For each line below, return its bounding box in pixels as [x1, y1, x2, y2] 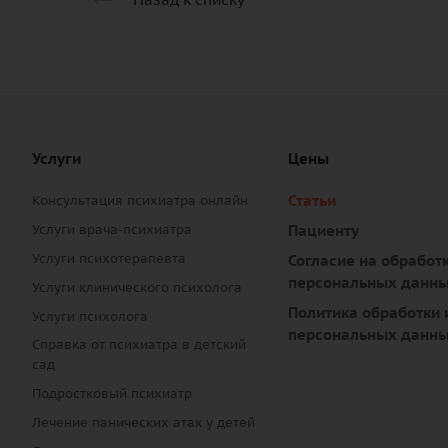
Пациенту [288, 221, 359, 241]
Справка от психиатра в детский [32, 336, 246, 354]
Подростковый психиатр [32, 385, 192, 403]
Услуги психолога [32, 308, 148, 326]
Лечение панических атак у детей [32, 414, 255, 432]
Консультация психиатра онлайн [32, 192, 248, 210]
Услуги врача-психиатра [32, 221, 192, 239]
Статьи [288, 191, 336, 211]
